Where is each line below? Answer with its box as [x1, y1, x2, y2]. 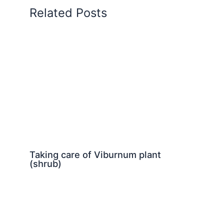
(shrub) [29, 158, 61, 169]
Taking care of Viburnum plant [29, 149, 161, 160]
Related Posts [29, 5, 107, 20]
